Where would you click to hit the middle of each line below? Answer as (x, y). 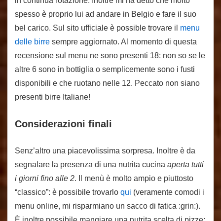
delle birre (32, 42)
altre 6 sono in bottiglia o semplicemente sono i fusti (105, 69)
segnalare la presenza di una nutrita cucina (91, 165)
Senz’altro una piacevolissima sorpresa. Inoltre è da (105, 151)
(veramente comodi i (168, 192)
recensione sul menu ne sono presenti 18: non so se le (110, 55)
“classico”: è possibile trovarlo (68, 192)
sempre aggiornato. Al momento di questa (123, 42)
